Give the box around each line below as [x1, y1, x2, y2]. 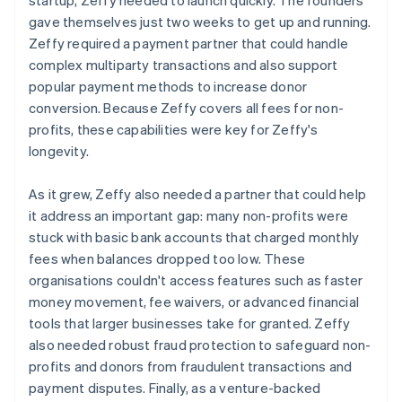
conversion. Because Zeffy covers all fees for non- [29, 98, 345, 117]
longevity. [29, 141, 89, 160]
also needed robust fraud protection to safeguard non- [29, 335, 371, 354]
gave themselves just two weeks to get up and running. [29, 12, 371, 31]
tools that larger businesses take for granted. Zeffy [29, 313, 351, 332]
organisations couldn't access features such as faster [29, 270, 363, 289]
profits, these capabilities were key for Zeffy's [29, 119, 319, 138]
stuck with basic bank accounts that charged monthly [29, 227, 360, 246]
